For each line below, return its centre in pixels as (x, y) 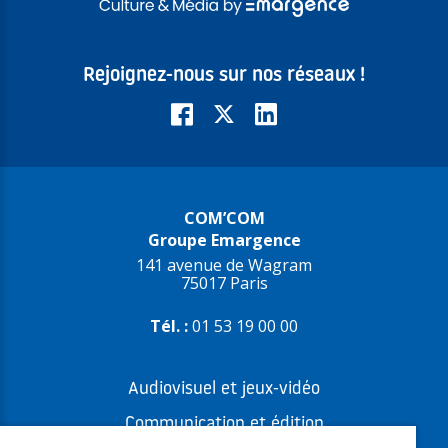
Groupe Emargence (224, 239)
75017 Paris (224, 282)
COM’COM (224, 217)
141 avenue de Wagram (224, 264)
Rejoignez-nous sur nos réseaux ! (224, 75)
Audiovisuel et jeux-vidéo (224, 389)
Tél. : (171, 325)
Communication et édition (224, 424)
